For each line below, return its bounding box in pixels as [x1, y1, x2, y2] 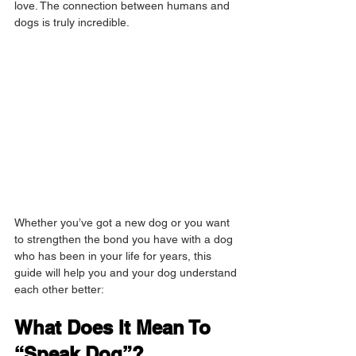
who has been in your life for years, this [14, 250, 215, 263]
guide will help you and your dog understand [14, 266, 240, 280]
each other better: [14, 283, 104, 296]
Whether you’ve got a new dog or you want [14, 216, 233, 230]
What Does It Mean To [14, 316, 216, 339]
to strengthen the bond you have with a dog [14, 233, 236, 246]
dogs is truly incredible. [14, 16, 130, 29]
